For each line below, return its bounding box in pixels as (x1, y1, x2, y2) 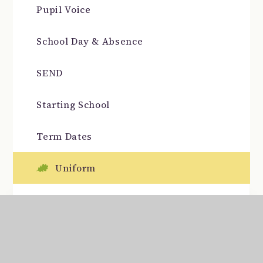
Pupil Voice (36, 3, 91, 16)
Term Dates (36, 130, 92, 143)
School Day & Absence (36, 35, 143, 48)
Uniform (55, 161, 99, 175)
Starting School (36, 98, 110, 112)
